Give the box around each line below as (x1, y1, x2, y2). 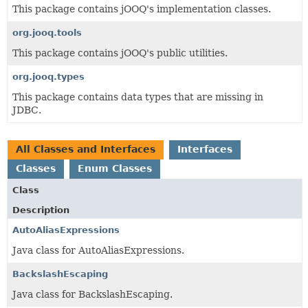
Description (12, 204, 69, 215)
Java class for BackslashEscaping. (12, 288, 173, 300)
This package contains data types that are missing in (12, 91, 263, 102)
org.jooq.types (12, 71, 85, 82)
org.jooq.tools (12, 27, 82, 38)
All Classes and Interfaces (16, 143, 155, 155)
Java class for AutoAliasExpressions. (12, 244, 184, 256)
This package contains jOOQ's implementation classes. (12, 3, 271, 14)
